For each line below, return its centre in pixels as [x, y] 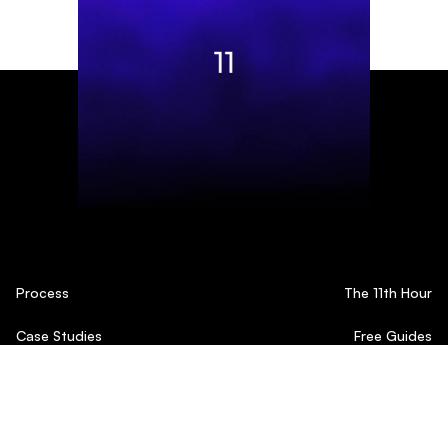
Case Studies [59, 335]
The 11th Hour [388, 292]
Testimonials [56, 378]
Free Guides [393, 335]
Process [42, 292]
